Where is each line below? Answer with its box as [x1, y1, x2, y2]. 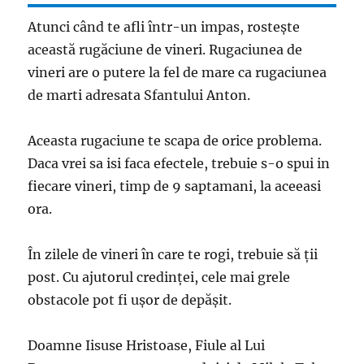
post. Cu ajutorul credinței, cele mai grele [28, 268, 291, 285]
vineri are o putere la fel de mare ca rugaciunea [28, 63, 327, 80]
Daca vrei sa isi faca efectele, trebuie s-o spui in [28, 154, 331, 171]
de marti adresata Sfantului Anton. [28, 86, 251, 103]
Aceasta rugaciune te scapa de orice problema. [28, 132, 323, 149]
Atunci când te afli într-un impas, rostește [28, 18, 301, 35]
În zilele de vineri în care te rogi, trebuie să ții [28, 245, 318, 262]
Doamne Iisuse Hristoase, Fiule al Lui [28, 336, 266, 353]
